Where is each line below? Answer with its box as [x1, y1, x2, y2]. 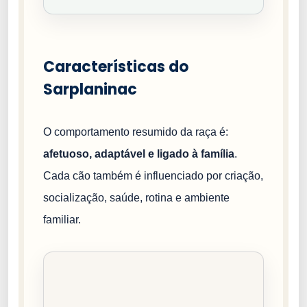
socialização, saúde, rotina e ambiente [43, 191, 230, 204]
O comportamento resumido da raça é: [43, 125, 228, 138]
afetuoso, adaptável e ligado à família [43, 147, 234, 160]
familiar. [43, 213, 81, 225]
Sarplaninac [43, 78, 137, 100]
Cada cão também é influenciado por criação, [43, 169, 263, 182]
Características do [43, 56, 188, 77]
